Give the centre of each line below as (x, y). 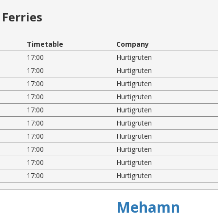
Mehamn (148, 207)
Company (132, 44)
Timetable (45, 44)
